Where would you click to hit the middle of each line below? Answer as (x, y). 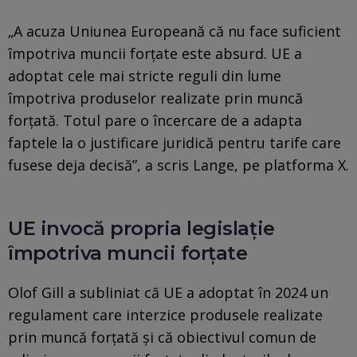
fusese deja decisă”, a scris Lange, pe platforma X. (178, 165)
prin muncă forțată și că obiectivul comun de (162, 337)
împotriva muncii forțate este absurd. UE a (155, 53)
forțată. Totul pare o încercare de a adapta (155, 120)
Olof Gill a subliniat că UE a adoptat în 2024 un (168, 292)
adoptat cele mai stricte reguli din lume (145, 75)
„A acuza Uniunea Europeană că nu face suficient (175, 31)
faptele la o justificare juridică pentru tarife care (175, 142)
